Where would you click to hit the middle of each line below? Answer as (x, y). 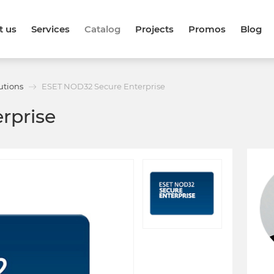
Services (50, 29)
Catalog (102, 29)
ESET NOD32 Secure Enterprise (103, 87)
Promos (207, 29)
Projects (154, 29)
